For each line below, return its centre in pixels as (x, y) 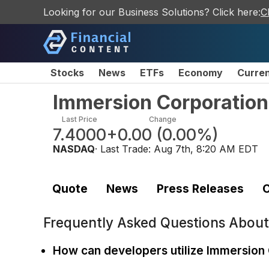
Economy (201, 73)
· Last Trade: (124, 149)
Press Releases (200, 188)
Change (162, 119)
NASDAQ (74, 149)
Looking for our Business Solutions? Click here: (152, 12)
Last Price (80, 119)
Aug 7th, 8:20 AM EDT (206, 149)
